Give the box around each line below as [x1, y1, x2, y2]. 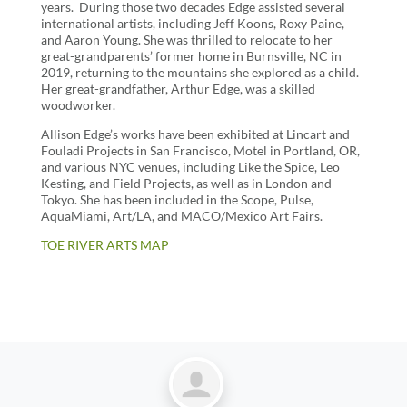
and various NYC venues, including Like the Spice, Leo [40, 159, 340, 175]
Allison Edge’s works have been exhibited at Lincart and [40, 126, 350, 143]
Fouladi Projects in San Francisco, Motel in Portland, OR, [40, 143, 360, 159]
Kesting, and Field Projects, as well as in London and [40, 175, 332, 192]
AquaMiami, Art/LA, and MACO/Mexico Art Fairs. [40, 208, 323, 224]
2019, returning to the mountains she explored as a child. [40, 65, 359, 81]
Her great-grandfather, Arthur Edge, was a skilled [40, 81, 315, 97]
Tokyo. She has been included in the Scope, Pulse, [40, 192, 313, 208]
